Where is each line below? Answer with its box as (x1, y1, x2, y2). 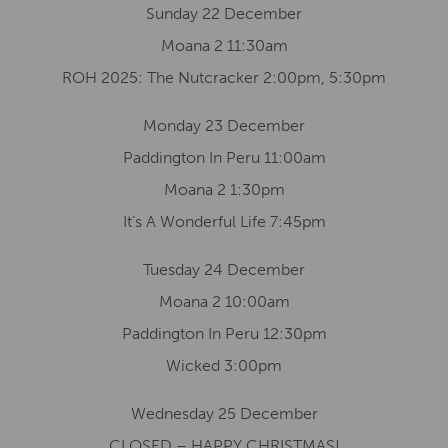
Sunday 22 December (146, 4, 302, 23)
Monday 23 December (143, 116, 305, 135)
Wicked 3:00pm (166, 356, 282, 375)
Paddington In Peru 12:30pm (121, 324, 327, 343)
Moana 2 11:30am (160, 36, 288, 55)
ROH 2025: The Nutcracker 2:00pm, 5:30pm (62, 68, 386, 87)
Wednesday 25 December (130, 404, 318, 423)
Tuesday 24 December (143, 260, 305, 279)
